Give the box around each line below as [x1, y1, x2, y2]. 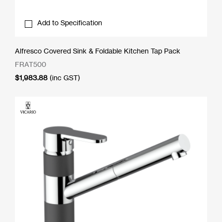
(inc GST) [50, 73, 80, 82]
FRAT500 [15, 59, 46, 68]
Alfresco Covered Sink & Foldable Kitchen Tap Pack [15, 46, 180, 55]
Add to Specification [37, 18, 102, 27]
